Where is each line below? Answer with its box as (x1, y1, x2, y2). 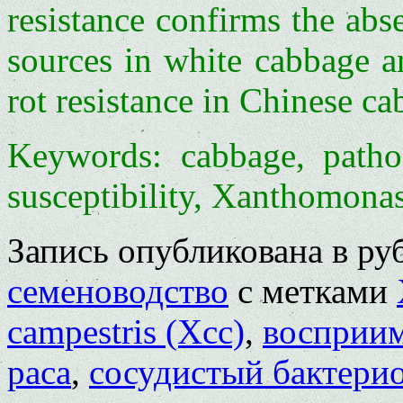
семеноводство (7, 271, 228, 310)
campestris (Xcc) (7, 311, 245, 351)
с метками (228, 271, 397, 310)
